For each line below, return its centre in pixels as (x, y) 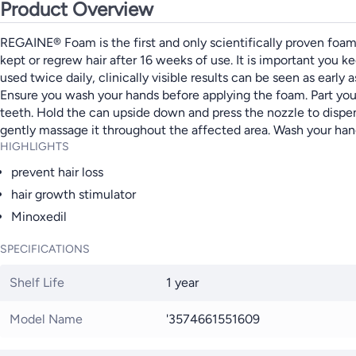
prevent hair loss (57, 172)
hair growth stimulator (74, 194)
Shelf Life (37, 282)
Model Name (46, 319)
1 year (182, 282)
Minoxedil (39, 216)
